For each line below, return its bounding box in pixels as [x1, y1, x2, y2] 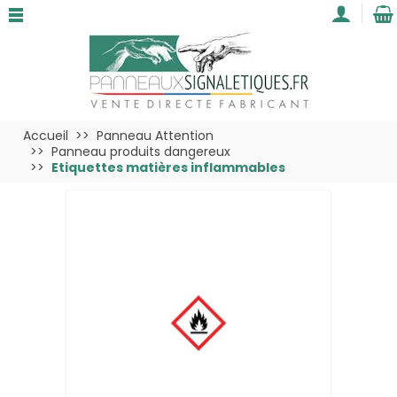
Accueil [23, 127, 68, 145]
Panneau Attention [97, 127, 214, 145]
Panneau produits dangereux [51, 143, 230, 161]
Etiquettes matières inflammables [51, 159, 285, 177]
